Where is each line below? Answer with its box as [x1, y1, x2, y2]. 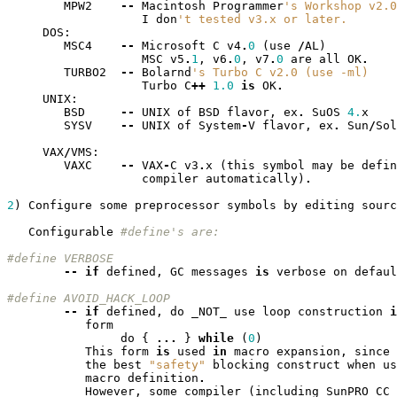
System [198, 119, 241, 133]
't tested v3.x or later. [176, 12, 347, 27]
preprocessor [134, 198, 220, 213]
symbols [226, 198, 276, 213]
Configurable [27, 225, 113, 239]
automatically [205, 172, 298, 186]
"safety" [148, 358, 206, 372]
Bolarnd [141, 66, 191, 80]
